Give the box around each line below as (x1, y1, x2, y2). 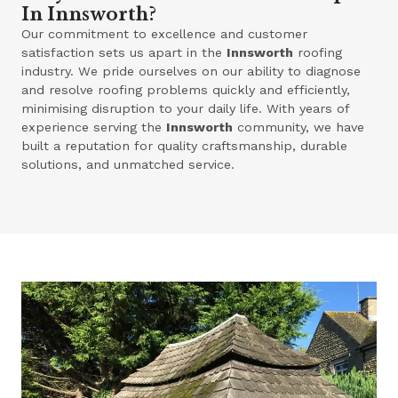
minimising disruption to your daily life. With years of (21, 100, 350, 115)
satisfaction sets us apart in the (21, 44, 227, 60)
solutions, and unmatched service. (21, 156, 235, 171)
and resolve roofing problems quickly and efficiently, (21, 82, 351, 97)
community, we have (233, 119, 365, 134)
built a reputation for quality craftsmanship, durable (21, 138, 348, 153)
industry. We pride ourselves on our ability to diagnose (21, 63, 362, 78)
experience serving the (21, 119, 167, 134)
